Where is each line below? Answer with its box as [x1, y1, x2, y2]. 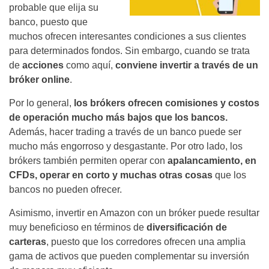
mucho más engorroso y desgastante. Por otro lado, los [9, 141, 243, 152]
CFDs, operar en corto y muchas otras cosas [9, 170, 213, 181]
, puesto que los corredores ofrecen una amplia [46, 237, 246, 247]
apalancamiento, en [168, 156, 256, 166]
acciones [22, 60, 64, 71]
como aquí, [64, 60, 115, 71]
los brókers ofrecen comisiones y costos [74, 98, 259, 109]
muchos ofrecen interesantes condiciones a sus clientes [9, 31, 246, 42]
